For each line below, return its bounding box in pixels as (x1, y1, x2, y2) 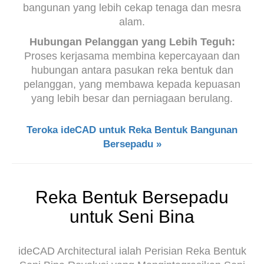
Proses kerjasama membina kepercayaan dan (24, 50, 240, 62)
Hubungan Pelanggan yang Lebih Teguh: (29, 36, 235, 48)
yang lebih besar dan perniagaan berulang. (31, 93, 233, 104)
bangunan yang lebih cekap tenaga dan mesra (23, 2, 241, 14)
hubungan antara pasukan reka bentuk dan (31, 64, 233, 76)
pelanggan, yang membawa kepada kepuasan (24, 78, 240, 90)
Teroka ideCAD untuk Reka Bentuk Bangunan (27, 124, 237, 136)
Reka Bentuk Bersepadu (35, 187, 229, 207)
